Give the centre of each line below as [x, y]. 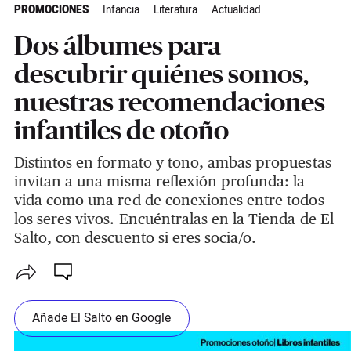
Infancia [121, 11]
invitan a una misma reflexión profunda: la [159, 181]
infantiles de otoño [121, 130]
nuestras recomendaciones [169, 102]
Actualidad [236, 11]
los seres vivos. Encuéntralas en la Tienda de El [174, 219]
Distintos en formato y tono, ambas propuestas [172, 163]
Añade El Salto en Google [102, 318]
